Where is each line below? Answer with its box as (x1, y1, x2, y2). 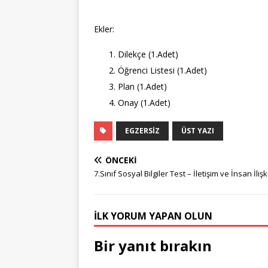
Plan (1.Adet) (118, 80, 167, 92)
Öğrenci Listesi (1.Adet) (118, 64, 207, 76)
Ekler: (94, 23, 114, 35)
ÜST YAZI (181, 125, 214, 136)
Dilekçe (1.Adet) (118, 48, 178, 60)
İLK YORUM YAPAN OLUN (94, 209, 212, 223)
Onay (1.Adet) (118, 96, 170, 108)
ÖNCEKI (105, 154, 137, 166)
